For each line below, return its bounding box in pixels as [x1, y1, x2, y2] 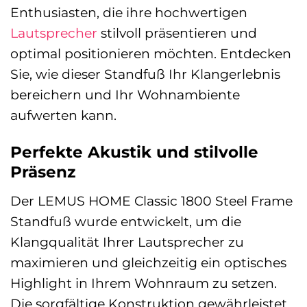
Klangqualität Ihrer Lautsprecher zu [10, 233, 244, 250]
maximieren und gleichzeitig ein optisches [10, 254, 286, 271]
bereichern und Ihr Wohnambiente [10, 86, 240, 103]
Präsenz [10, 162, 75, 182]
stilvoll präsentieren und [97, 25, 257, 42]
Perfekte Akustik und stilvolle [10, 143, 258, 162]
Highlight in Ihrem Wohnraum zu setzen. [10, 274, 277, 291]
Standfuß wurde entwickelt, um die [10, 212, 241, 230]
